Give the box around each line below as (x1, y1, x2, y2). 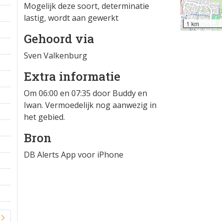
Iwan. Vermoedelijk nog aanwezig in (24, 100, 157, 111)
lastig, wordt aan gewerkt (24, 12, 118, 23)
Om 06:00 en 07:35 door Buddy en (24, 88, 147, 99)
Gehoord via (24, 31, 94, 47)
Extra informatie (24, 68, 120, 84)
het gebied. (24, 111, 65, 122)
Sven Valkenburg (24, 50, 87, 61)
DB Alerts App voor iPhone (24, 149, 123, 160)
